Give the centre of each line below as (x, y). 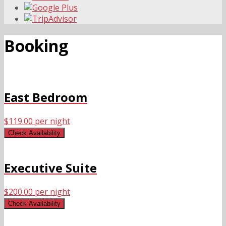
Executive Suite (50, 167)
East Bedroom (46, 97)
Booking (36, 46)
